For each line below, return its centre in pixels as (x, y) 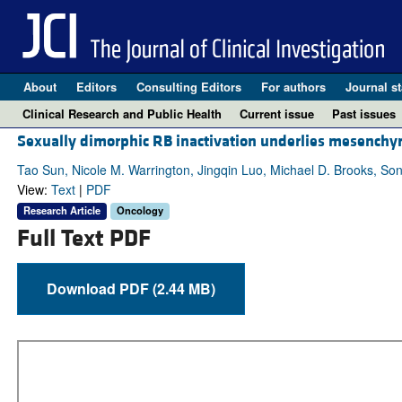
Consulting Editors (188, 87)
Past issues (364, 114)
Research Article (61, 210)
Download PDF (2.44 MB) (184, 288)
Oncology (140, 210)
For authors (293, 87)
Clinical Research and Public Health (122, 114)
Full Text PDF (83, 238)
